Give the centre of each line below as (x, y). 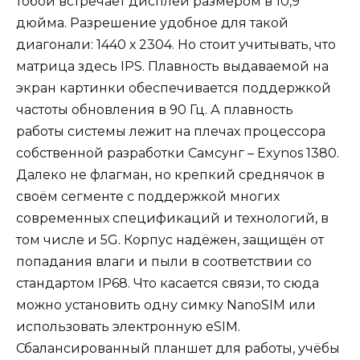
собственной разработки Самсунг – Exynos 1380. (178, 153)
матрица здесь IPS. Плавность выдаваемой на (172, 66)
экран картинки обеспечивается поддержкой (174, 88)
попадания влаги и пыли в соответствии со (164, 261)
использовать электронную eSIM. (128, 326)
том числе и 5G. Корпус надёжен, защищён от (170, 239)
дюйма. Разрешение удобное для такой (152, 22)
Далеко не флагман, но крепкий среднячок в (170, 174)
